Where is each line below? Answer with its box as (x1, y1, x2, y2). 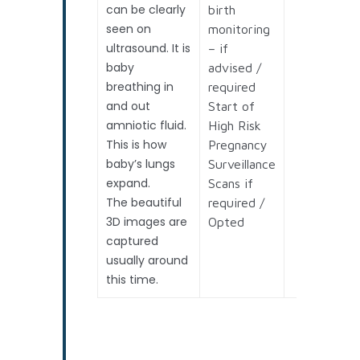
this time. (106, 271, 159, 288)
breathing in (106, 78, 174, 95)
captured (106, 232, 159, 249)
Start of (208, 98, 256, 113)
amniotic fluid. (106, 117, 187, 133)
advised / (208, 59, 262, 75)
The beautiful (106, 194, 182, 211)
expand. (106, 174, 151, 191)
